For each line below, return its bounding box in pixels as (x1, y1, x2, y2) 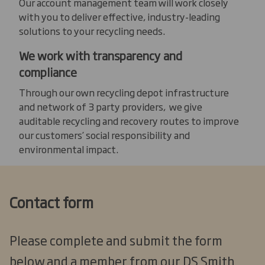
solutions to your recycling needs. (19, 23, 165, 38)
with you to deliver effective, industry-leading (19, 9, 220, 24)
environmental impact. (19, 141, 118, 156)
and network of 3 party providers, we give (19, 99, 202, 114)
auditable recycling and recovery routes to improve (19, 113, 239, 128)
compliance (19, 63, 77, 80)
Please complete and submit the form (9, 231, 222, 250)
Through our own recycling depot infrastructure (19, 85, 229, 99)
